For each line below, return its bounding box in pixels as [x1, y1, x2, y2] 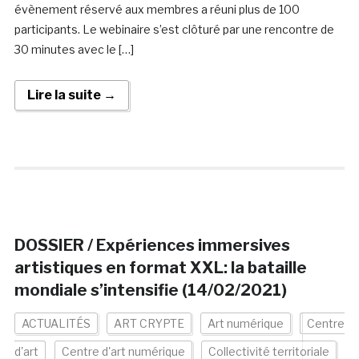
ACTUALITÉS [21, 317, 91, 331]
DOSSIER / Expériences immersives [14, 236, 290, 256]
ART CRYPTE [113, 317, 184, 331]
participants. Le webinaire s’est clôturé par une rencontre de [14, 22, 334, 37]
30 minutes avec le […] [14, 42, 134, 57]
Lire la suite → [26, 87, 116, 103]
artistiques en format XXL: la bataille [14, 258, 307, 278]
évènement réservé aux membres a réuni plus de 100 [14, 2, 300, 17]
